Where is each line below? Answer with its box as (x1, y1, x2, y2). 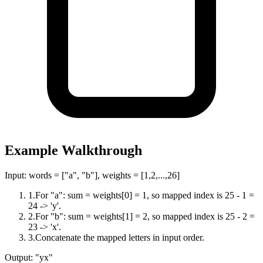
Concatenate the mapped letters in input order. (35, 232, 204, 243)
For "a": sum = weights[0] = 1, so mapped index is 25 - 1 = (35, 190, 254, 201)
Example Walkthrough (5, 143, 142, 159)
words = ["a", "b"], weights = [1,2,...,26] (29, 170, 180, 181)
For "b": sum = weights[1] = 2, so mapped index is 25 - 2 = (35, 211, 255, 222)
